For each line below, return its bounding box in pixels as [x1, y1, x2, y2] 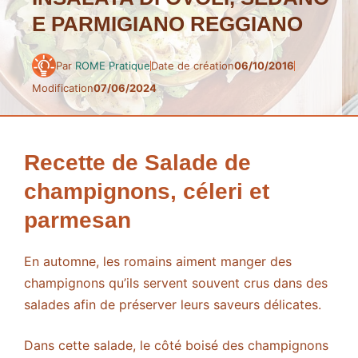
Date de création [151, 58, 234, 72]
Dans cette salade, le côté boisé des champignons [24, 337, 328, 354]
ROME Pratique [75, 58, 150, 72]
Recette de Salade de [24, 150, 251, 176]
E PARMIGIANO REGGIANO [32, 12, 303, 37]
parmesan [24, 208, 131, 233]
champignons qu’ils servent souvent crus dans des [24, 275, 328, 292]
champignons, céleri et [24, 179, 269, 205]
